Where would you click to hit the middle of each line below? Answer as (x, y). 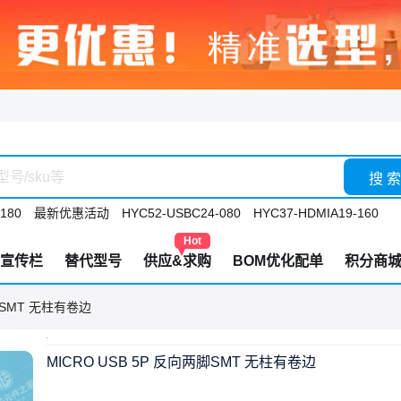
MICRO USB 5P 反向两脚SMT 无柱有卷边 (181, 362)
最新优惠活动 (72, 213)
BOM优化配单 (278, 261)
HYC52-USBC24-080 (181, 213)
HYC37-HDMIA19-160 (316, 213)
